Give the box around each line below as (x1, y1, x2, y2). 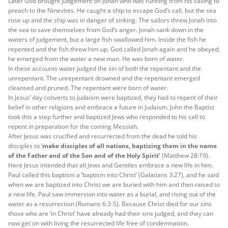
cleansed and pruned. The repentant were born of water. (8, 83, 168, 92)
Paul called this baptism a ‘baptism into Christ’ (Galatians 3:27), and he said (8, 170, 219, 179)
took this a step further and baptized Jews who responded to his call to (8, 112, 205, 121)
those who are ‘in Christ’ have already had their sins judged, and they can (8, 209, 213, 218)
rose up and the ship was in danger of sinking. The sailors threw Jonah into (8, 15, 217, 24)
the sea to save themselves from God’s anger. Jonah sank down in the (8, 25, 204, 34)
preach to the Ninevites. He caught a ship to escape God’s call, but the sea (8, 6, 216, 15)
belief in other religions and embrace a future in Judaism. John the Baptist (8, 102, 214, 111)
